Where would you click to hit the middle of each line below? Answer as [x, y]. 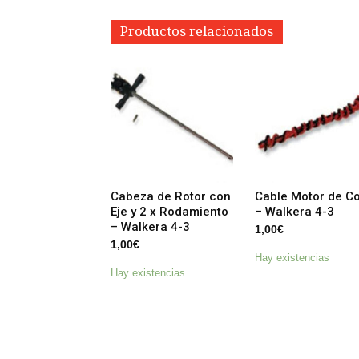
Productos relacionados [197, 31]
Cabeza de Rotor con [171, 196]
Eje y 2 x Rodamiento [169, 211]
